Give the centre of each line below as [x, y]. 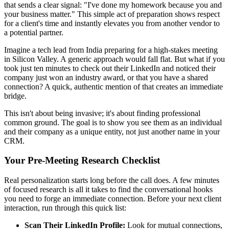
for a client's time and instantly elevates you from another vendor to [112, 23]
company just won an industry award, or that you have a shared [106, 77]
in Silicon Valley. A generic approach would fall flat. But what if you [114, 59]
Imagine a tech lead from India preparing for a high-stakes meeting [111, 50]
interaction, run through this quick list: [65, 208]
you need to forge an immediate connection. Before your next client [113, 199]
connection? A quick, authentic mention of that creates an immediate [113, 86]
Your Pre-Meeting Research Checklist [82, 161]
